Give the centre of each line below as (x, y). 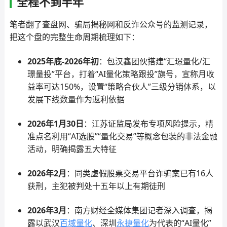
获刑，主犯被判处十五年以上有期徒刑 (96, 186)
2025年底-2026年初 (63, 61)
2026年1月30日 (55, 124)
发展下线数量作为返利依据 (76, 99)
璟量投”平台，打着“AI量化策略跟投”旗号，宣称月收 (121, 74)
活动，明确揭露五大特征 (72, 149)
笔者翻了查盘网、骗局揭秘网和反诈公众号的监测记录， (111, 24)
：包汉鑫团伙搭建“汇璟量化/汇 (154, 61)
